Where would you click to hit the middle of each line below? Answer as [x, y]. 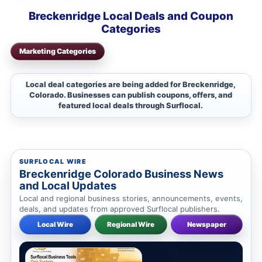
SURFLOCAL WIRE [53, 162]
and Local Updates [68, 186]
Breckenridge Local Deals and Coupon [131, 16]
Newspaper [206, 225]
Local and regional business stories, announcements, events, [131, 199]
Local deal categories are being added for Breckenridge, [131, 85]
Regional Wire [131, 225]
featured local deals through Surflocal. [131, 106]
